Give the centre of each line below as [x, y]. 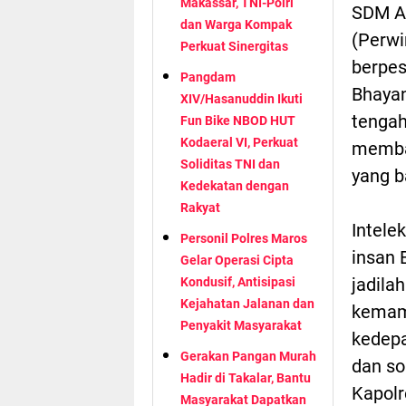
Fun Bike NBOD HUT [238, 120]
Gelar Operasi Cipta [237, 260]
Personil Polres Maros [244, 238]
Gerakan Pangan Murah [248, 356]
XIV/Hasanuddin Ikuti [242, 98]
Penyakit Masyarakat [241, 325]
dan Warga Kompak [236, 24]
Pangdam [208, 77]
